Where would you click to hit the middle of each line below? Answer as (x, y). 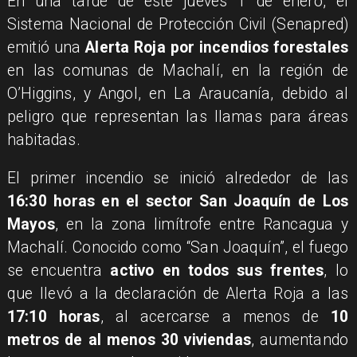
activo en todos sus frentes (217, 271)
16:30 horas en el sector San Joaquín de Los (178, 202)
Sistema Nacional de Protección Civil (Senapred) (178, 24)
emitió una (46, 47)
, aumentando (300, 340)
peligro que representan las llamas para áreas (178, 116)
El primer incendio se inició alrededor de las (178, 178)
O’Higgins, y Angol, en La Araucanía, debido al (178, 93)
